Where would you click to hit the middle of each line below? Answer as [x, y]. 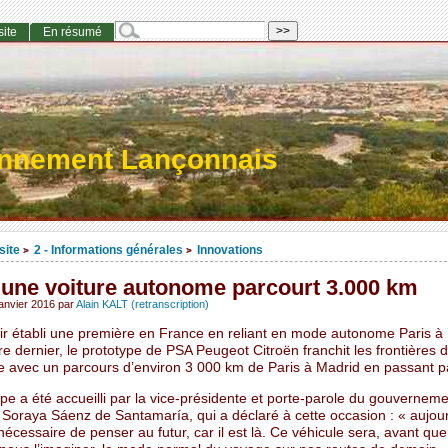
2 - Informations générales [108, 250]
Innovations [229, 250]
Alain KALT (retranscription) [142, 304]
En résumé [72, 32]
